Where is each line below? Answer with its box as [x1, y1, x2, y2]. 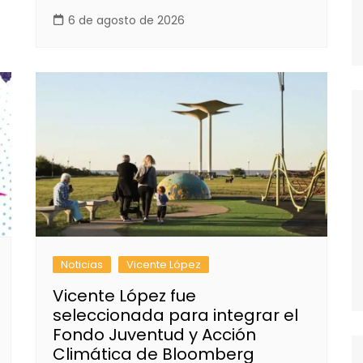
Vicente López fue [53, 284, 196, 307]
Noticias [61, 256, 103, 272]
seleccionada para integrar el [53, 303, 298, 327]
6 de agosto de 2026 [68, 12, 185, 29]
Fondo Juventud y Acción [53, 322, 256, 346]
